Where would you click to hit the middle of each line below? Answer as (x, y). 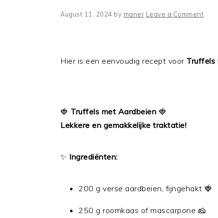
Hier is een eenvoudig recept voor (123, 61)
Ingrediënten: (93, 157)
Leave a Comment (174, 14)
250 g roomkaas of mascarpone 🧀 (142, 210)
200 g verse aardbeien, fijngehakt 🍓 (145, 188)
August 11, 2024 (86, 14)
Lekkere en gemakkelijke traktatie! (123, 125)
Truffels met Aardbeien (113, 111)
